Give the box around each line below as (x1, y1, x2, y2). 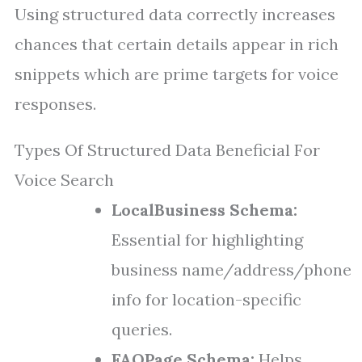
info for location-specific (112, 289, 301, 309)
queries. (112, 319, 172, 339)
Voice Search (15, 170, 114, 190)
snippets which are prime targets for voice (15, 64, 339, 84)
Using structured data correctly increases (15, 4, 335, 24)
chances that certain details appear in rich (15, 34, 339, 54)
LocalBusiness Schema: (112, 200, 297, 220)
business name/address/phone (112, 259, 351, 280)
